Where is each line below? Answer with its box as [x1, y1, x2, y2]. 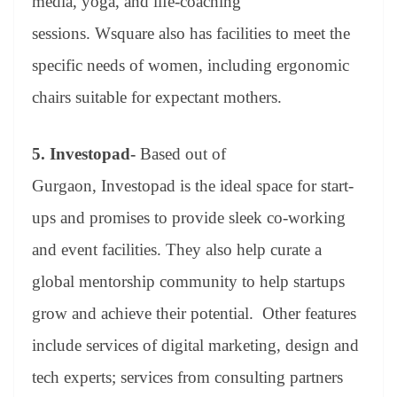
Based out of [136, 144, 226, 164]
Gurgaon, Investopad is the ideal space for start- [32, 176, 354, 196]
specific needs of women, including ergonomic [32, 55, 349, 74]
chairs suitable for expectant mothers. [32, 87, 282, 106]
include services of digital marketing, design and [32, 336, 359, 355]
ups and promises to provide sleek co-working [32, 208, 346, 228]
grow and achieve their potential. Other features [32, 304, 356, 323]
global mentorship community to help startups [32, 272, 345, 292]
